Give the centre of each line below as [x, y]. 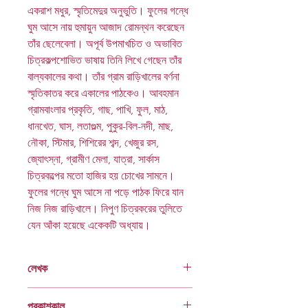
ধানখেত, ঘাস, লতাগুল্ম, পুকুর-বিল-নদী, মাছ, [100, 126]
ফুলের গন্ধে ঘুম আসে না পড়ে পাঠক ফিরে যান [106, 192]
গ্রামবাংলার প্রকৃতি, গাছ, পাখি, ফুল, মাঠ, [98, 110]
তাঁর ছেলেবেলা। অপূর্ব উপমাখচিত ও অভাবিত [105, 44]
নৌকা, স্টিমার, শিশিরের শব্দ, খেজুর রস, [93, 143]
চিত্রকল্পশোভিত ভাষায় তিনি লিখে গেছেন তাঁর [104, 60]
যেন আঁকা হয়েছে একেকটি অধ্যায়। [89, 225]
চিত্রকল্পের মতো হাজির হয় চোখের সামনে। [101, 176]
